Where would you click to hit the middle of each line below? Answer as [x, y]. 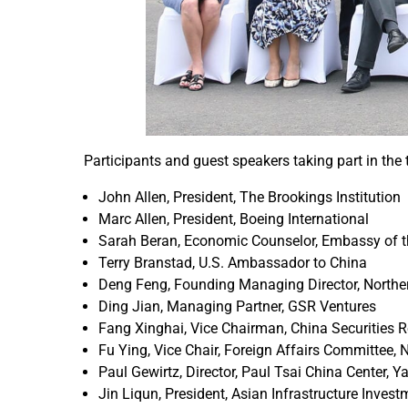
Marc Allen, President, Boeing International [234, 219]
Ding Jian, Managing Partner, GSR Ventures [237, 307]
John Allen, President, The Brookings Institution [250, 198]
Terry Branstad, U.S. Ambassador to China [233, 263]
